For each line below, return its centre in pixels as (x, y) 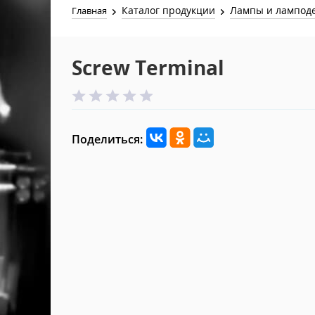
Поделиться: (107, 139)
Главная (89, 11)
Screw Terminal (148, 67)
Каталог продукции (169, 10)
